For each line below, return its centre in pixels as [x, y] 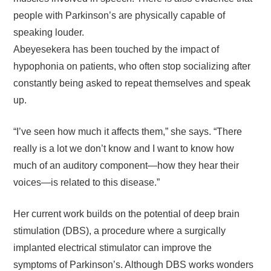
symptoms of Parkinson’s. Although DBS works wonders [134, 265]
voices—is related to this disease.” [87, 182]
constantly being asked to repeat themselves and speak [132, 83]
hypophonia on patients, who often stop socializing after [132, 66]
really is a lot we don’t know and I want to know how [124, 149]
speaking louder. [49, 32]
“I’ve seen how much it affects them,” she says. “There [128, 132]
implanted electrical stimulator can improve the [113, 248]
